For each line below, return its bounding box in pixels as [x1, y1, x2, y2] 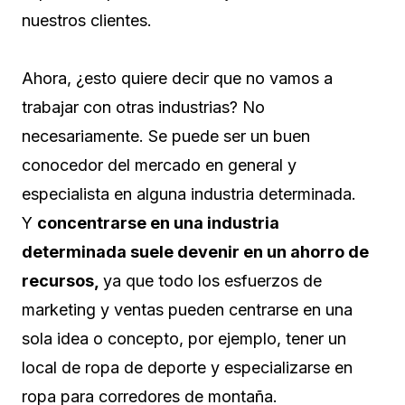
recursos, [22, 270, 103, 290]
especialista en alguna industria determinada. [22, 184, 356, 203]
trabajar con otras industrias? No [22, 97, 265, 117]
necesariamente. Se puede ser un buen [22, 126, 310, 146]
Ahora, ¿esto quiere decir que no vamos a [22, 68, 333, 88]
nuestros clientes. [22, 10, 152, 30]
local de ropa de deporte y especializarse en [22, 357, 353, 377]
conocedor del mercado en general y [22, 155, 297, 174]
